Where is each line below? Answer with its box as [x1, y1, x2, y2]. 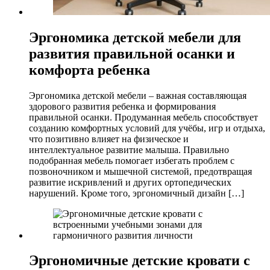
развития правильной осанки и [29, 45, 235, 61]
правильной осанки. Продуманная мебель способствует [29, 111, 258, 122]
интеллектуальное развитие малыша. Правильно [29, 144, 229, 155]
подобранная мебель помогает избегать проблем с [29, 155, 234, 166]
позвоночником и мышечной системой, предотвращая [29, 166, 252, 177]
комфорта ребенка [29, 61, 150, 78]
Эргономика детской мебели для [29, 29, 241, 45]
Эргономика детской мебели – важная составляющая [29, 90, 246, 101]
